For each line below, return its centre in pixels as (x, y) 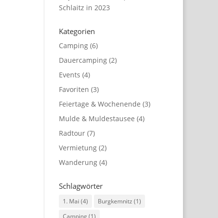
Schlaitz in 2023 (84, 8)
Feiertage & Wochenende (100, 104)
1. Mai (71, 201)
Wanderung (78, 162)
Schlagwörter (81, 186)
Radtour (72, 133)
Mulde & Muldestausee (97, 118)
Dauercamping (83, 60)
